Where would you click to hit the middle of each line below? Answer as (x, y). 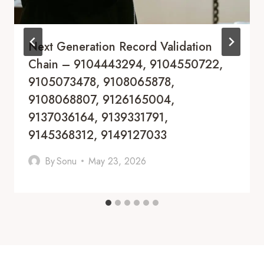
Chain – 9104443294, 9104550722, (126, 64)
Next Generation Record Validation (120, 47)
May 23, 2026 (118, 161)
